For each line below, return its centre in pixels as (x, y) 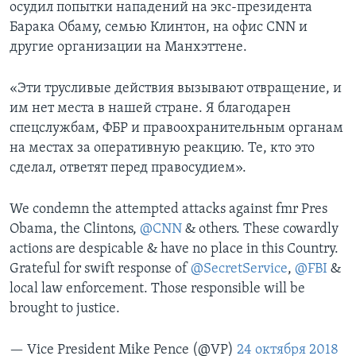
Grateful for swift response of (100, 269)
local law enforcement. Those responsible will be (157, 288)
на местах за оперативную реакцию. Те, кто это (162, 148)
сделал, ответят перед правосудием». (128, 168)
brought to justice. (65, 308)
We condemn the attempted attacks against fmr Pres (168, 209)
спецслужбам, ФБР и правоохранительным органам (176, 128)
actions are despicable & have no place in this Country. (174, 249)
